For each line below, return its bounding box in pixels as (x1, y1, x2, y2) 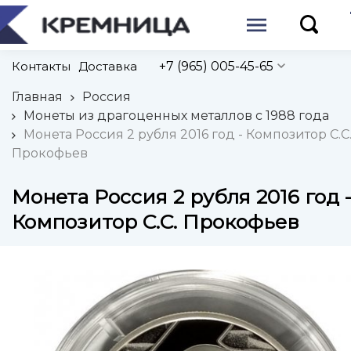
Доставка (78, 58, 137, 74)
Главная (12, 89, 63, 104)
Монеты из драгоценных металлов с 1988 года (24, 108, 329, 123)
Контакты (12, 58, 71, 74)
